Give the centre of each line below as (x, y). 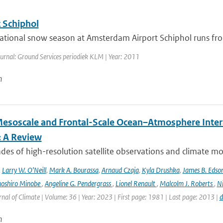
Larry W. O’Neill (24, 170)
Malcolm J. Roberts (187, 183)
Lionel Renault (136, 183)
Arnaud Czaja (120, 170)
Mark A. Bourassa (74, 170)
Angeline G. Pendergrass (78, 183)
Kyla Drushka (161, 170)
